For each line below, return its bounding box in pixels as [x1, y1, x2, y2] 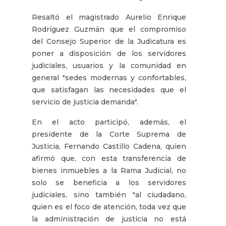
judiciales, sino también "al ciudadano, [32, 190, 186, 199]
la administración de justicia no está [32, 214, 186, 223]
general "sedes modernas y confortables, [32, 73, 186, 82]
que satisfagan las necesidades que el [32, 85, 186, 94]
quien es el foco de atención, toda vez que [32, 202, 186, 211]
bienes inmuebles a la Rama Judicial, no [32, 165, 186, 175]
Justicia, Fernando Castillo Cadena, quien [32, 141, 186, 151]
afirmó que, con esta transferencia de [32, 153, 186, 163]
